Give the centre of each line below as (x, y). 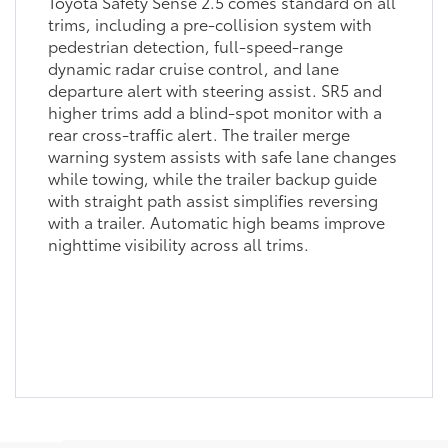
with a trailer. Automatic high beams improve (216, 221)
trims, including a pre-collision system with (209, 23)
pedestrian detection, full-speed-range (195, 45)
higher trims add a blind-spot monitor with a (214, 111)
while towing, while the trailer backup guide (212, 177)
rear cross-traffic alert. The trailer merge (198, 133)
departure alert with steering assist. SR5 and (214, 89)
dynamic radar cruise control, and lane (193, 67)
